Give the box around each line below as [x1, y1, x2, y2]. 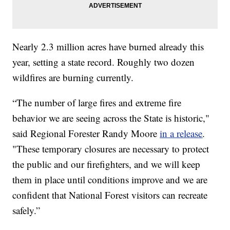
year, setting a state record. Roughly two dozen [12, 55, 195, 69]
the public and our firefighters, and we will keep [12, 158, 201, 171]
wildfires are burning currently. [12, 71, 134, 84]
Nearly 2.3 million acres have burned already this [12, 40, 204, 53]
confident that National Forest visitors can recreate [12, 188, 208, 202]
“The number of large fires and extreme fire [12, 96, 182, 109]
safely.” [12, 204, 41, 217]
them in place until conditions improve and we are [12, 173, 208, 186]
